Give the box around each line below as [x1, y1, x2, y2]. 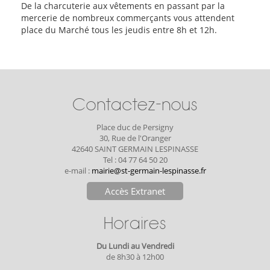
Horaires [104, 213, 166, 233]
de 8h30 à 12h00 [106, 251, 164, 262]
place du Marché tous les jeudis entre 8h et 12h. [21, 24, 217, 36]
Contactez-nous [72, 95, 198, 115]
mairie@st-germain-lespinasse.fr [91, 165, 206, 176]
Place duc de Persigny [96, 122, 174, 133]
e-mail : [64, 165, 92, 176]
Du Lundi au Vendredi [96, 240, 174, 251]
